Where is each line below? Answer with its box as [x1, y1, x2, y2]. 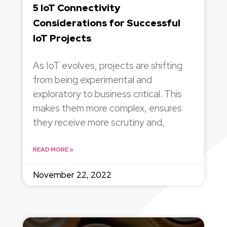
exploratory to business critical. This [32, 88, 182, 101]
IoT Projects [32, 32, 91, 45]
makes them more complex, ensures [32, 102, 182, 115]
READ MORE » [32, 145, 73, 154]
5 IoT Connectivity [32, 2, 120, 15]
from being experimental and [32, 73, 152, 87]
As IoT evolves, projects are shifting [32, 59, 182, 72]
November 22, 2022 [32, 169, 111, 181]
